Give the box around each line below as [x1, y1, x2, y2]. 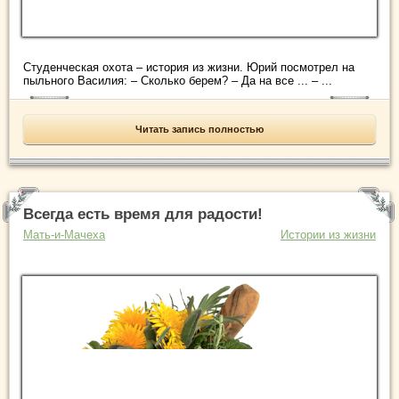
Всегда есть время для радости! [23, 205, 263, 223]
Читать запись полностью [135, 123, 264, 134]
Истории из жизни [281, 227, 376, 241]
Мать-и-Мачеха [23, 227, 105, 241]
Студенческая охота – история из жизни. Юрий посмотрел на [23, 60, 354, 74]
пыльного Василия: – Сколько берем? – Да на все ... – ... [23, 73, 332, 87]
